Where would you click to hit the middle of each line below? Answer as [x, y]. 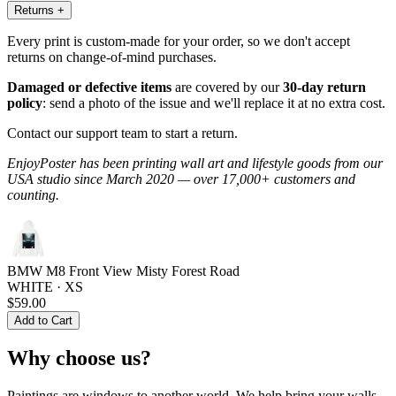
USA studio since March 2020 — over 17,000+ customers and [181, 179]
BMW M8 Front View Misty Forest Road [123, 270]
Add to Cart [43, 320]
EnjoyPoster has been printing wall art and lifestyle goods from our [195, 163]
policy [25, 103]
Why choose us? [79, 358]
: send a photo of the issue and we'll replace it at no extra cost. [214, 103]
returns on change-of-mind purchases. [112, 57]
